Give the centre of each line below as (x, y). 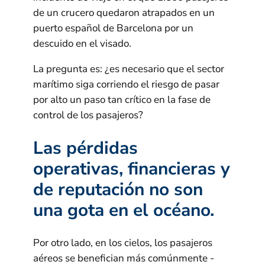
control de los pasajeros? (88, 115)
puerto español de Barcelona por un (113, 28)
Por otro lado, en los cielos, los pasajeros (123, 243)
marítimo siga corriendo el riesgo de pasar (126, 85)
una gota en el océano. (124, 210)
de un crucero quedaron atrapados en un (124, 13)
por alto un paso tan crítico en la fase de (122, 100)
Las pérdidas (85, 148)
